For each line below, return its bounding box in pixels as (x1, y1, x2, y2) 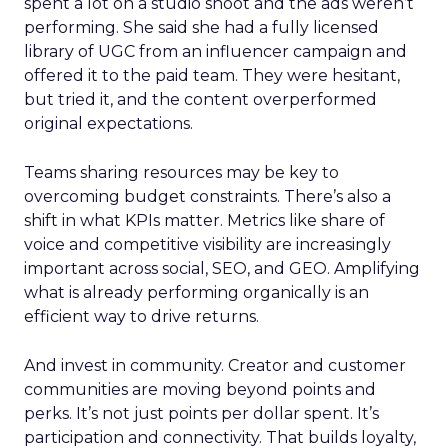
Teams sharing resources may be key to (24, 163, 339, 182)
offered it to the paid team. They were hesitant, (24, 66, 400, 85)
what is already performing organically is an (24, 283, 369, 302)
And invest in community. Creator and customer (24, 356, 406, 375)
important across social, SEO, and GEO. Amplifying (24, 259, 420, 278)
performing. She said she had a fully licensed (24, 18, 379, 37)
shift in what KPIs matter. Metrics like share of (24, 211, 385, 230)
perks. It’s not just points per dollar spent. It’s (24, 404, 379, 423)
